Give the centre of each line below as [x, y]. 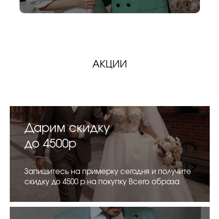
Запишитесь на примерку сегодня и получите [108, 172]
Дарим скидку [67, 128]
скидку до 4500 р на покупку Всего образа [102, 182]
